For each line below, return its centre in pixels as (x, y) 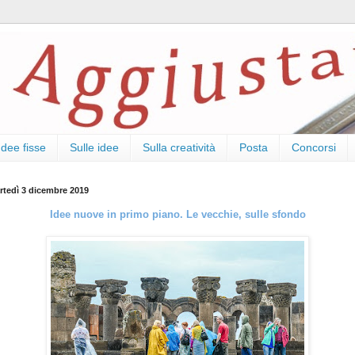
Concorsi (314, 148)
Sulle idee (94, 148)
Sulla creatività (179, 148)
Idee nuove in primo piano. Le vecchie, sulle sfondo (177, 214)
